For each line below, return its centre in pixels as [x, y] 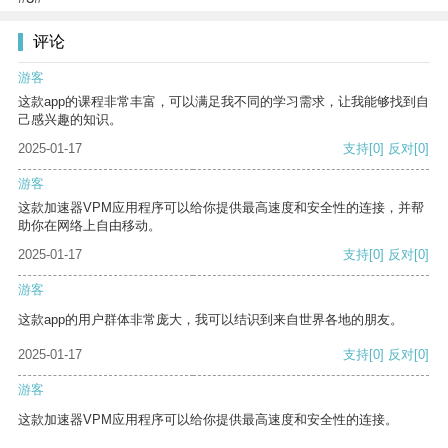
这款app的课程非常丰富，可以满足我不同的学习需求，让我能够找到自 [223, 102]
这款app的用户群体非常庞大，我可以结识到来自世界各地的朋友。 [210, 320]
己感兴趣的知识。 [70, 120]
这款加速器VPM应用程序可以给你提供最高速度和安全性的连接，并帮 [221, 208]
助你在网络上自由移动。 [89, 226]
